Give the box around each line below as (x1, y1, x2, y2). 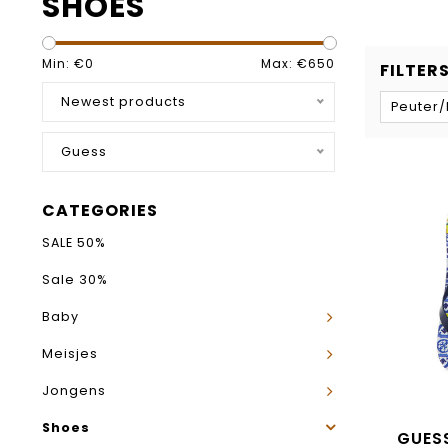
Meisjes (42, 345, 98, 362)
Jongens (42, 382, 106, 399)
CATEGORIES (42, 199, 158, 222)
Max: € (260, 55, 308, 72)
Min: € (42, 55, 85, 72)
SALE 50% (42, 234, 106, 251)
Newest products (61, 93, 186, 110)
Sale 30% (42, 271, 108, 288)
